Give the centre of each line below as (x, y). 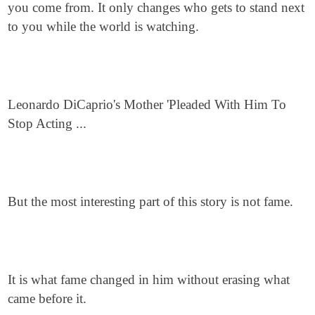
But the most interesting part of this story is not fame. (151, 201)
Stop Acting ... (47, 123)
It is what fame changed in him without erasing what (149, 279)
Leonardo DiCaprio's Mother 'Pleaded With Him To (147, 104)
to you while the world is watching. (104, 26)
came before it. (47, 298)
